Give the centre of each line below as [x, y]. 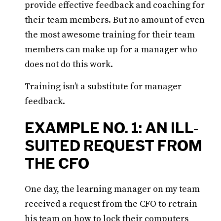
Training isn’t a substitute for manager [103, 87]
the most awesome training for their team [110, 35]
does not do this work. [69, 64]
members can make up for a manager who [111, 50]
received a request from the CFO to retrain [111, 204]
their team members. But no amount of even [115, 20]
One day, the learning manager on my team [112, 189]
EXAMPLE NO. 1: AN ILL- [111, 128]
